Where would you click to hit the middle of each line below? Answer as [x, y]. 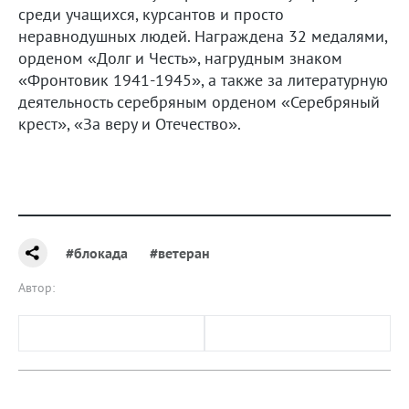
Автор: [37, 288]
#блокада [97, 253]
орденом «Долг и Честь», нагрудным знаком [180, 58]
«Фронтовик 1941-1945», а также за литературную [203, 80]
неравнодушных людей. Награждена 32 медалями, [203, 37]
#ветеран [180, 253]
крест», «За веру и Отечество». [130, 124]
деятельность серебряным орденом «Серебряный [199, 102]
